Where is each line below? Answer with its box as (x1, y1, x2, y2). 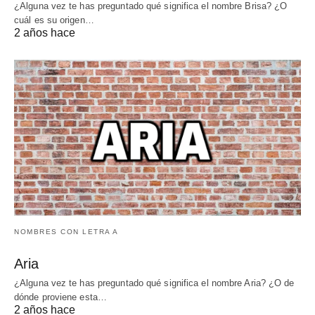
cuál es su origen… (14, 15, 94, 26)
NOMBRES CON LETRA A (14, 227, 119, 236)
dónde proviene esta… (14, 291, 107, 302)
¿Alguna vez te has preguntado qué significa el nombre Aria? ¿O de (14, 277, 295, 288)
